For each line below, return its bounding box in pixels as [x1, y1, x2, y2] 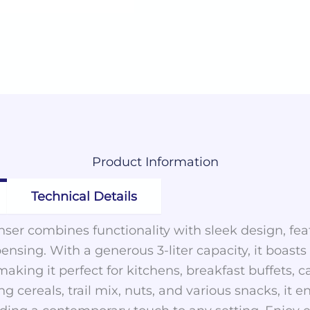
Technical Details [31, 188, 137, 204]
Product [91, 154, 142, 170]
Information [141, 154, 219, 170]
